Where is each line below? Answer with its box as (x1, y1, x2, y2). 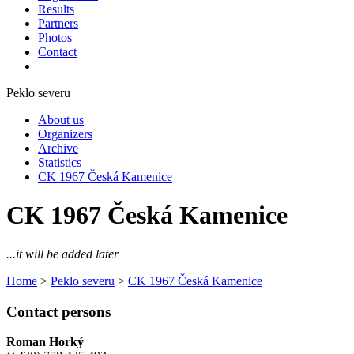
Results (38, 2, 74, 16)
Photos (38, 31, 72, 44)
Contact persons (6, 303, 111, 320)
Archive (38, 141, 78, 155)
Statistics (38, 156, 81, 169)
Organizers (38, 127, 92, 141)
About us (38, 113, 84, 126)
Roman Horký (6, 335, 84, 349)
